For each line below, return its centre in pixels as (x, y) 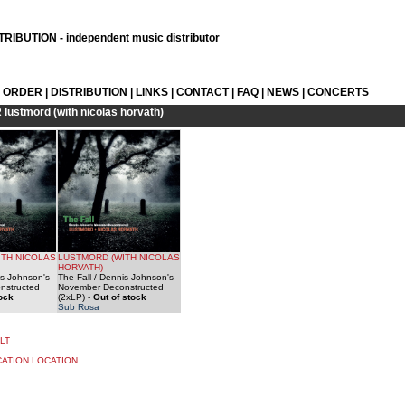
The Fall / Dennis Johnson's (116, 277)
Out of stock (120, 297)
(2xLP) (71, 297)
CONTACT (202, 92)
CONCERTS (338, 92)
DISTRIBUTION (89, 92)
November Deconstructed (111, 287)
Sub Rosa (79, 307)
